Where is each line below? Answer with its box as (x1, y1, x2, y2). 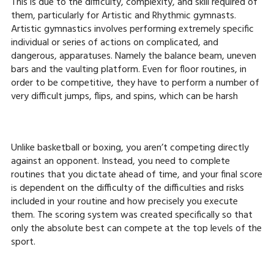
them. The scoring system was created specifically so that (10, 207, 253, 223)
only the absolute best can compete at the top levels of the (10, 221, 262, 237)
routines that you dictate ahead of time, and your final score (10, 167, 262, 183)
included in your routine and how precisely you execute (10, 194, 238, 210)
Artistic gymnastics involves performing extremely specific (10, 21, 254, 37)
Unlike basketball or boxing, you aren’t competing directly (10, 140, 249, 156)
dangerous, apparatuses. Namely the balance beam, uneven (10, 48, 256, 64)
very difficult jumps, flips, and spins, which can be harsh (10, 89, 240, 105)
